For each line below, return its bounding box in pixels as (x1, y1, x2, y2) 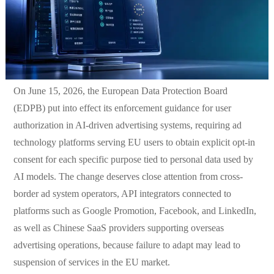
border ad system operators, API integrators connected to (13, 188, 231, 199)
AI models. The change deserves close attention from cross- (13, 171, 243, 182)
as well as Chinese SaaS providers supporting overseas (13, 222, 224, 233)
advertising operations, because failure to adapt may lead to (13, 239, 240, 250)
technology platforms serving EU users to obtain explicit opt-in (13, 136, 255, 147)
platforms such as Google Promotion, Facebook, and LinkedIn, (13, 205, 256, 216)
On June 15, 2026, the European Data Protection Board (13, 85, 228, 96)
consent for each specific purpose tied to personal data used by (13, 154, 253, 165)
